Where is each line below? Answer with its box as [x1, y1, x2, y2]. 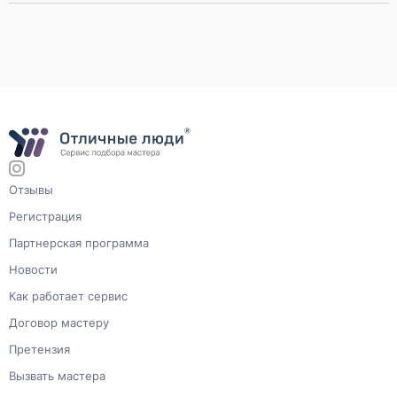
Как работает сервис [9, 288, 128, 303]
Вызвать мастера [9, 368, 105, 383]
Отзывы [9, 182, 53, 197]
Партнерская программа [9, 235, 149, 250]
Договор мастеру [9, 315, 109, 330]
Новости [9, 261, 58, 276]
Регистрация [9, 208, 82, 223]
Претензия [9, 341, 70, 356]
